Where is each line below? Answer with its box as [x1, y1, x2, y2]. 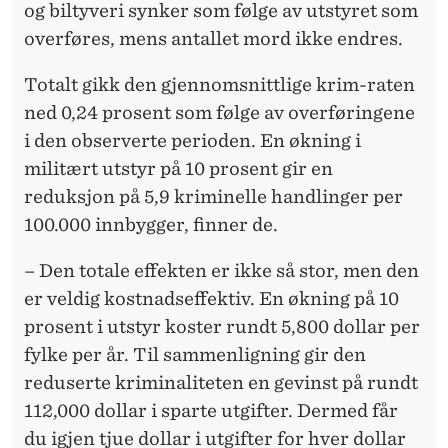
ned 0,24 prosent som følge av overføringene [24, 101, 415, 123]
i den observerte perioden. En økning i [24, 129, 361, 151]
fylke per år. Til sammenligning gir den [24, 343, 366, 365]
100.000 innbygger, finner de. [24, 213, 278, 235]
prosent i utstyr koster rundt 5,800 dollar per [24, 315, 420, 337]
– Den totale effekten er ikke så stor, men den [24, 259, 419, 281]
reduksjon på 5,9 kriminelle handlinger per [24, 185, 403, 207]
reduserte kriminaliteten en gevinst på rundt [24, 371, 418, 393]
